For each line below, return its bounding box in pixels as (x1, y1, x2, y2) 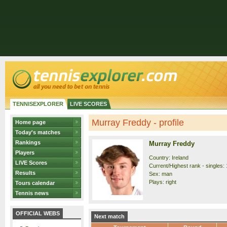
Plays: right (149, 179, 176, 185)
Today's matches (15, 129, 60, 135)
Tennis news (15, 190, 49, 196)
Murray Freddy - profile (92, 118, 184, 128)
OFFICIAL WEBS (16, 210, 60, 216)
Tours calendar (15, 180, 55, 186)
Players (15, 149, 34, 156)
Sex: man (149, 171, 172, 177)
